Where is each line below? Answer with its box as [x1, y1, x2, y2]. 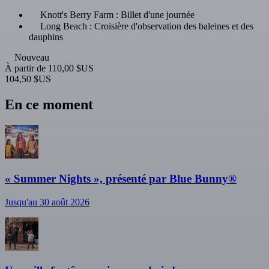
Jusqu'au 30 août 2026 [5, 196, 89, 207]
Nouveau [14, 52, 49, 63]
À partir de [5, 63, 48, 74]
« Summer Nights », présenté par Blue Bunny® [5, 172, 237, 185]
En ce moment [5, 97, 93, 113]
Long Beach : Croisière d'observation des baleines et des [40, 21, 253, 32]
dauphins [29, 32, 63, 43]
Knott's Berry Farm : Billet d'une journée [40, 10, 195, 20]
